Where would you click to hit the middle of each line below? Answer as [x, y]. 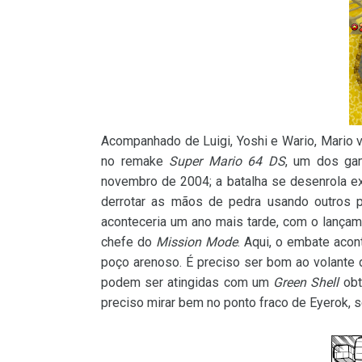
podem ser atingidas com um [187, 283]
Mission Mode [197, 242]
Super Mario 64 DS [227, 162]
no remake [135, 162]
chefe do [128, 242]
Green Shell [306, 283]
